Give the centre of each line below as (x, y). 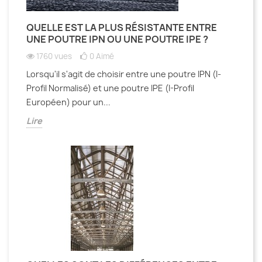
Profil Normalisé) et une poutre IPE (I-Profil (110, 88)
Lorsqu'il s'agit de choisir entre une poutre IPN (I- (124, 74)
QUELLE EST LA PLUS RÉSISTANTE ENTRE (122, 27)
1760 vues (54, 56)
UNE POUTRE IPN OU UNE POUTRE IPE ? (117, 39)
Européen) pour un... (68, 102)
